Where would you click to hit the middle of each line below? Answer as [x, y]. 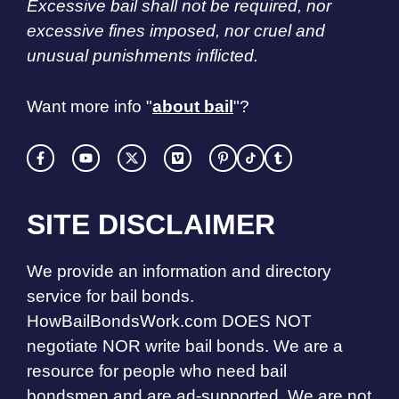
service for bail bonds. [110, 297]
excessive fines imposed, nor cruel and [176, 31]
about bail [193, 106]
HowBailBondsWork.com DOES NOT [169, 322]
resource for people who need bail [157, 371]
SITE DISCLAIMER [151, 225]
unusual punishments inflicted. [142, 56]
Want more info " [90, 106]
